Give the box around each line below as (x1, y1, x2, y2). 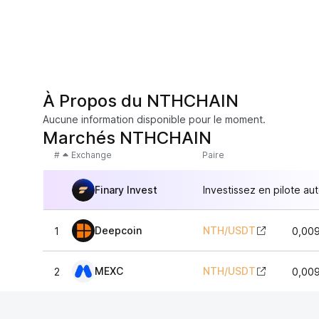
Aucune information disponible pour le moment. (43, 113, 266, 125)
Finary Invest (95, 183, 157, 196)
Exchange (71, 150, 112, 160)
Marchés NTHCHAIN (43, 127, 211, 148)
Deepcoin (95, 224, 142, 236)
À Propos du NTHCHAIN (43, 90, 239, 111)
